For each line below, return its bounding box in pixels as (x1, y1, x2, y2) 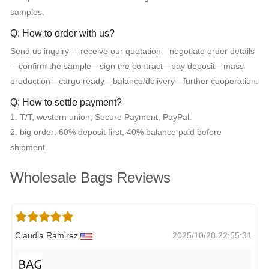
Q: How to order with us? (10, 28, 115, 38)
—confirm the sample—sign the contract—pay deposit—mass (10, 61, 244, 71)
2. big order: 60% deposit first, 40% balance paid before (10, 127, 222, 137)
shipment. (10, 142, 47, 152)
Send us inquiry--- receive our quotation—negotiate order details (10, 46, 255, 56)
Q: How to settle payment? (10, 97, 122, 107)
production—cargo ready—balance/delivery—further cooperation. (10, 76, 258, 86)
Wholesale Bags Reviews (10, 169, 171, 186)
